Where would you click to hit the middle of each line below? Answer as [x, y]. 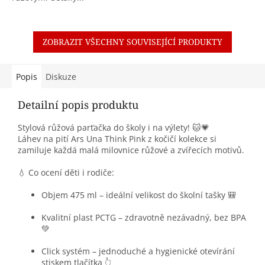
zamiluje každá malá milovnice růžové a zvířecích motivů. [131, 150]
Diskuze [61, 77]
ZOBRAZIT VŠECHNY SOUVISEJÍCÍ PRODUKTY [132, 42]
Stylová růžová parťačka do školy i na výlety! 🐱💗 [114, 128]
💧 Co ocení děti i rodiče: [66, 173]
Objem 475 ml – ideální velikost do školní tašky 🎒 [139, 195]
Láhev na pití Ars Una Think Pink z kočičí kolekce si [117, 139]
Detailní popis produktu [78, 105]
